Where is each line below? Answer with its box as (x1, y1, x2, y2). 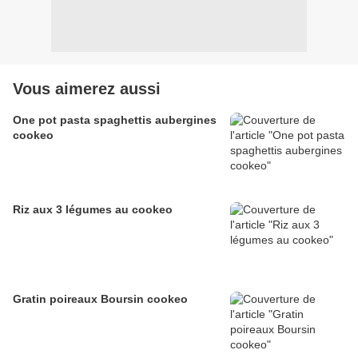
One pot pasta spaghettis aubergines (13, 113, 217, 127)
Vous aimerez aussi (13, 80, 161, 98)
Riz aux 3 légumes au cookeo (13, 203, 173, 217)
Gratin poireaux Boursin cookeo (13, 292, 188, 306)
